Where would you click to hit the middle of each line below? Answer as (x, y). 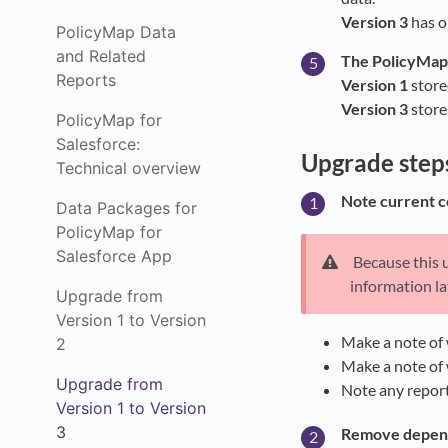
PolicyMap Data (116, 32)
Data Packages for (126, 208)
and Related (101, 56)
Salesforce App (114, 256)
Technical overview (128, 168)
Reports (86, 80)
